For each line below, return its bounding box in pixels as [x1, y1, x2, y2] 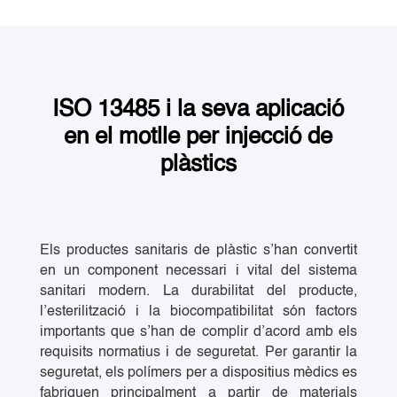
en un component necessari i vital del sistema [39, 264, 358, 279]
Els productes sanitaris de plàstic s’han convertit [39, 244, 358, 259]
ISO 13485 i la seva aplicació [52, 98, 345, 122]
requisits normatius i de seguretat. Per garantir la [39, 346, 358, 361]
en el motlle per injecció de [64, 126, 333, 150]
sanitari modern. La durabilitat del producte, [39, 284, 358, 300]
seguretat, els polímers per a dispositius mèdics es [39, 366, 358, 381]
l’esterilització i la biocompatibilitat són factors [39, 305, 358, 320]
